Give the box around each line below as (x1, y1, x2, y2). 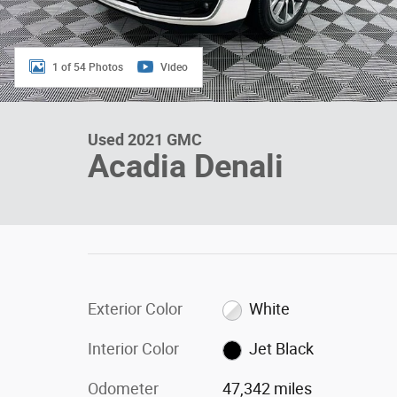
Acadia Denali (88, 148, 284, 185)
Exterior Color (88, 300, 183, 318)
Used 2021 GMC (88, 130, 202, 149)
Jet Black (249, 339, 315, 358)
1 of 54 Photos (52, 60, 123, 74)
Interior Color (88, 339, 179, 358)
